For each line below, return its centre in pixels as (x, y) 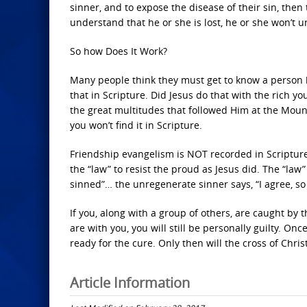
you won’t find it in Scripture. (136, 125)
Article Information (130, 282)
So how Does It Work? (119, 51)
